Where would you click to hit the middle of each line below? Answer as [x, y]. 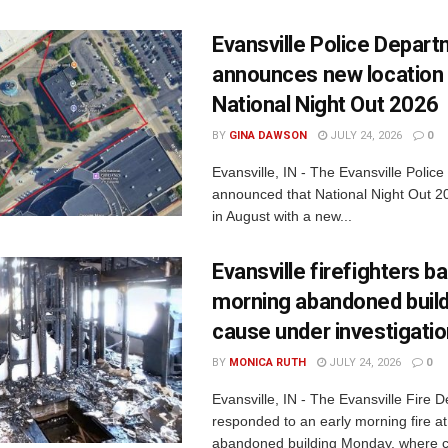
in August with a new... [282, 215]
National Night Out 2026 [325, 104]
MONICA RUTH [267, 362]
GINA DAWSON [268, 135]
